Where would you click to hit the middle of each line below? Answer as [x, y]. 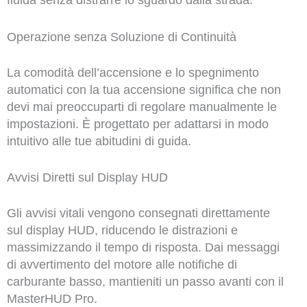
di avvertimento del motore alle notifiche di [122, 265]
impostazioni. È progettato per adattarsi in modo [137, 124]
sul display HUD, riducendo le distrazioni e [122, 231]
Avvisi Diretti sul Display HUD [87, 178]
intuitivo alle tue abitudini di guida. [99, 141]
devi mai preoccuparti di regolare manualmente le [142, 107]
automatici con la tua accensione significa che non [144, 89]
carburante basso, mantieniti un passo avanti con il [145, 282]
